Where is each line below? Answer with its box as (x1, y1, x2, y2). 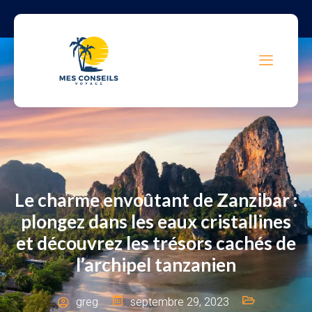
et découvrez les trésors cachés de (16, 232, 296, 255)
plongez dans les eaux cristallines (21, 210, 291, 233)
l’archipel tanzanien (76, 253, 236, 276)
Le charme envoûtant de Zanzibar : (15, 189, 297, 212)
